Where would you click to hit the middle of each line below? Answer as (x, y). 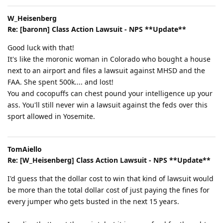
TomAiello (25, 149)
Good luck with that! (41, 47)
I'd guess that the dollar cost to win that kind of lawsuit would (111, 178)
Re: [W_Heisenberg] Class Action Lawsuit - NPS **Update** (109, 160)
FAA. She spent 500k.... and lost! (60, 82)
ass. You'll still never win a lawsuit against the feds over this (108, 105)
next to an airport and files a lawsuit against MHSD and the (106, 70)
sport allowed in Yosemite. (51, 116)
